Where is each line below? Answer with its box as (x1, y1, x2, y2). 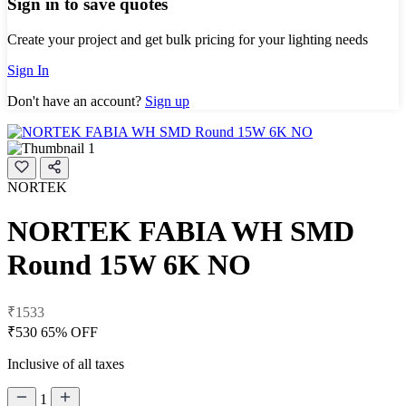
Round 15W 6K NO (7, 248, 251, 282)
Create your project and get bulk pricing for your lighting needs (7, 31, 368, 47)
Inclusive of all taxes (7, 355, 124, 372)
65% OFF (41, 324, 98, 340)
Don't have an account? (7, 92, 145, 109)
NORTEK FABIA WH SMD (7, 215, 354, 248)
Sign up (145, 92, 189, 109)
